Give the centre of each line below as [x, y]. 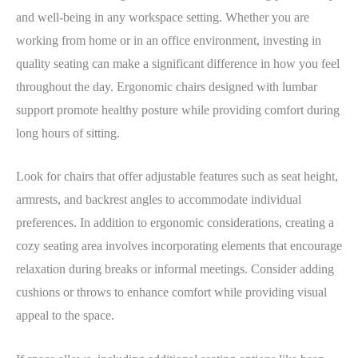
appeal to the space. [65, 316]
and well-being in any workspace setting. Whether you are [163, 17]
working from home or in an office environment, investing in [169, 40]
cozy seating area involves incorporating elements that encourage [179, 246]
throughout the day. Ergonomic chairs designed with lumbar [167, 86]
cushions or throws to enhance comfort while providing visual [171, 292]
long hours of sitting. [68, 133]
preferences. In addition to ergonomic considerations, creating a [175, 223]
